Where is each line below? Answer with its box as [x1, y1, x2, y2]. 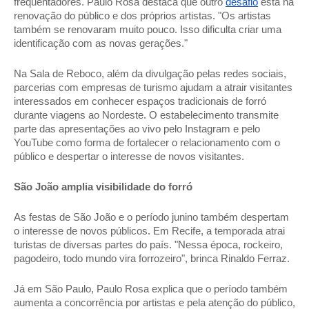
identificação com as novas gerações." [14, 37, 190, 49]
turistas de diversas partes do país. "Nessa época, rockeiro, [14, 239, 283, 250]
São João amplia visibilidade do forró [14, 181, 195, 192]
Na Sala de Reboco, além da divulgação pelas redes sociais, [14, 68, 286, 79]
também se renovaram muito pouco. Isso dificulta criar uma [14, 23, 281, 35]
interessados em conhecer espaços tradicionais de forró [14, 95, 266, 107]
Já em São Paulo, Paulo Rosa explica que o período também [14, 283, 288, 295]
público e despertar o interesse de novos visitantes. [14, 150, 247, 162]
